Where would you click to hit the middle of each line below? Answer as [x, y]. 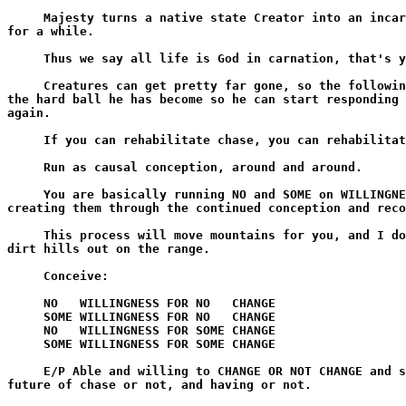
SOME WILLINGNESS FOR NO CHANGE [141, 317]
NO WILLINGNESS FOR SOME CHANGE [141, 330]
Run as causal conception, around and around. [185, 167]
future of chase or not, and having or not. [159, 385]
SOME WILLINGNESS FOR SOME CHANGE [141, 344]
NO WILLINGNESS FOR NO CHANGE [141, 303]
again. [29, 113]
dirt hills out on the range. [109, 249]
